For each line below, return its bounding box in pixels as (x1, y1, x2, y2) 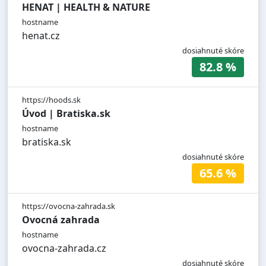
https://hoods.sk (22, 94, 81, 106)
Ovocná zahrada (22, 213, 100, 227)
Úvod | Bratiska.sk (22, 107, 110, 121)
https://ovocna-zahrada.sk (22, 201, 115, 212)
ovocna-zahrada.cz (22, 242, 106, 255)
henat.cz (22, 29, 60, 43)
